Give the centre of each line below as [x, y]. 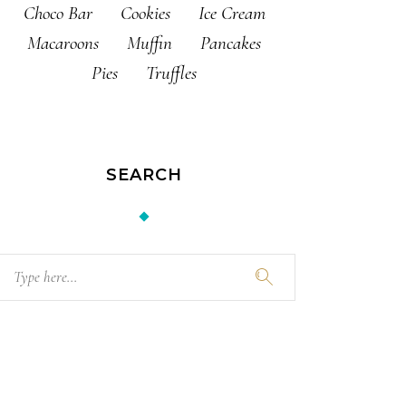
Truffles [172, 72]
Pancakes [231, 43]
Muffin [150, 43]
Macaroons [63, 43]
